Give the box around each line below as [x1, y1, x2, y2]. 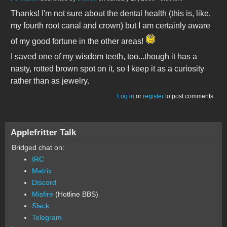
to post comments [164, 92, 213, 100]
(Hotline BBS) [53, 190, 98, 198]
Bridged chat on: [12, 143, 64, 152]
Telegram [32, 213, 62, 221]
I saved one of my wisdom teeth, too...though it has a [11, 52, 197, 61]
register [143, 92, 164, 100]
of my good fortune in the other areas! [11, 36, 145, 46]
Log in [117, 92, 134, 100]
